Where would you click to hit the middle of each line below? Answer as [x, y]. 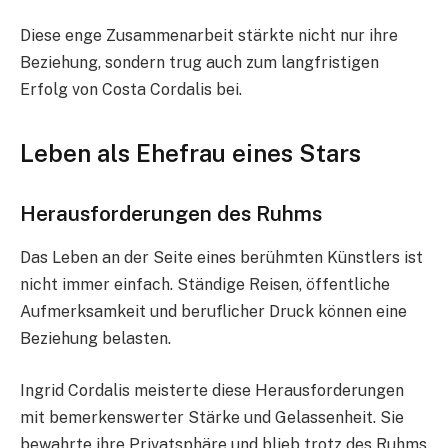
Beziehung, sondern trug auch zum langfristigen [199, 62]
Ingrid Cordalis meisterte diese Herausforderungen [212, 390]
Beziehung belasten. [95, 339]
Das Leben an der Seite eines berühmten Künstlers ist [221, 258]
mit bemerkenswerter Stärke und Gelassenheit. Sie [212, 417]
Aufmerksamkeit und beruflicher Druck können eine [213, 312]
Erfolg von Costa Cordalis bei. [131, 89]
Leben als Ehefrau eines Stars [190, 153]
